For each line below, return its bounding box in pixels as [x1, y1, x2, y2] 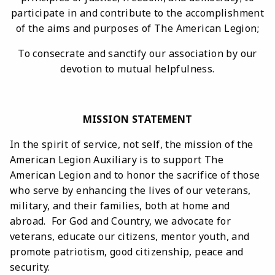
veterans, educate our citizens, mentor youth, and [10, 229, 250, 243]
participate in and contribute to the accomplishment [10, 6, 265, 20]
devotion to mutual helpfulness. [60, 61, 215, 76]
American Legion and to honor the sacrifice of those [10, 168, 260, 182]
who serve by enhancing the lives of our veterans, [10, 183, 251, 197]
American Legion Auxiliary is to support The [10, 152, 224, 166]
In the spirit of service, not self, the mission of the [10, 137, 254, 151]
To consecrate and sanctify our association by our [18, 46, 257, 60]
